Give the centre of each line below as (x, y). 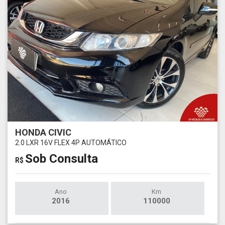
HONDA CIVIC (43, 132)
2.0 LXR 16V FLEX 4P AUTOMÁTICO (71, 142)
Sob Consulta (62, 158)
